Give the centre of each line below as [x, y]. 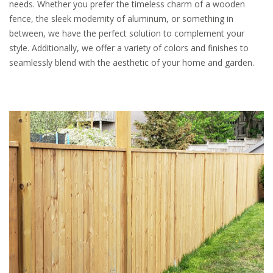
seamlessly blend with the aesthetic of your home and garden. [132, 62]
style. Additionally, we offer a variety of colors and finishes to [129, 48]
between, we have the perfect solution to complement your [127, 33]
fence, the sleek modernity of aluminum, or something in [121, 18]
